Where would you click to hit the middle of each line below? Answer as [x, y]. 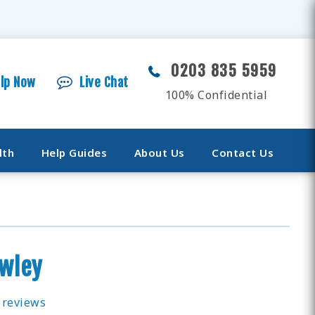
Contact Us [243, 153]
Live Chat [104, 82]
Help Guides [74, 153]
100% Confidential [216, 95]
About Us [159, 153]
